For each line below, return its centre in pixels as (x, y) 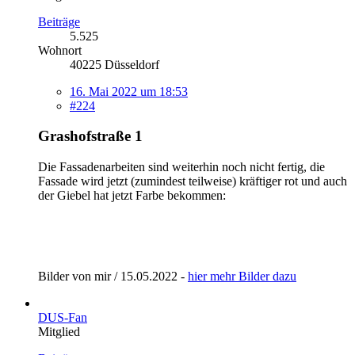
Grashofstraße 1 (90, 136)
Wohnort (60, 50)
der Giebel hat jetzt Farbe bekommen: (132, 196)
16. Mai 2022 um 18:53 (129, 91)
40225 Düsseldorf (115, 64)
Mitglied (59, 332)
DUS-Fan (63, 318)
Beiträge (59, 21)
